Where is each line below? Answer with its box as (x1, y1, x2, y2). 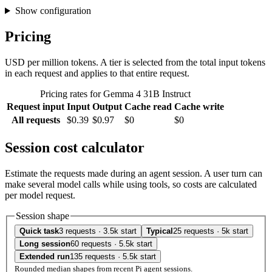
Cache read (124, 101, 172, 112)
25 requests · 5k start (173, 226, 248, 236)
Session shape (16, 210, 69, 221)
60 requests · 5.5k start (70, 239, 152, 249)
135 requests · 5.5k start (70, 252, 156, 262)
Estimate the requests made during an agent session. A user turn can (5, 168, 262, 178)
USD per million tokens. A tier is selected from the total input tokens (5, 56, 265, 67)
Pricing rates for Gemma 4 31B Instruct (40, 88, 191, 99)
